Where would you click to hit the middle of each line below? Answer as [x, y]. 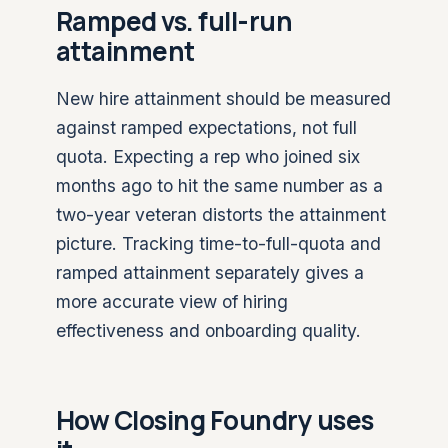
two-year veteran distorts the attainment [221, 214]
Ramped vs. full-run [174, 21]
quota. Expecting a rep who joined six [208, 156]
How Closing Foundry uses [215, 420]
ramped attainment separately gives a [210, 272]
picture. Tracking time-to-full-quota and [218, 243]
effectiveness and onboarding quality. [208, 330]
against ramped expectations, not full [206, 127]
